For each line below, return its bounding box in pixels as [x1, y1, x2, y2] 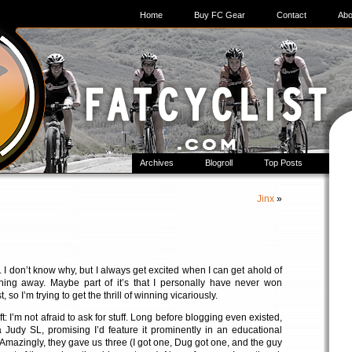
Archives [140, 158, 174, 167]
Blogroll [205, 158, 233, 167]
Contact [277, 10, 306, 20]
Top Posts [264, 158, 302, 167]
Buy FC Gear [194, 10, 245, 20]
